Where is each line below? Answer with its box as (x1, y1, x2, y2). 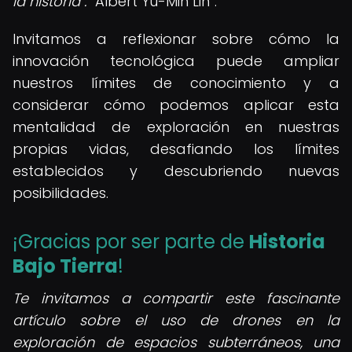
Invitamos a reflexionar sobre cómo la (13, 29, 339, 49)
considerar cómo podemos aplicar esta (13, 95, 339, 115)
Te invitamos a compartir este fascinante (13, 288, 339, 308)
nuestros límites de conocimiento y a (13, 73, 339, 93)
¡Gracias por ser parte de (13, 229, 249, 255)
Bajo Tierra (13, 253, 118, 279)
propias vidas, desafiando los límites (13, 139, 339, 159)
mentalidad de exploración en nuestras (13, 117, 339, 137)
